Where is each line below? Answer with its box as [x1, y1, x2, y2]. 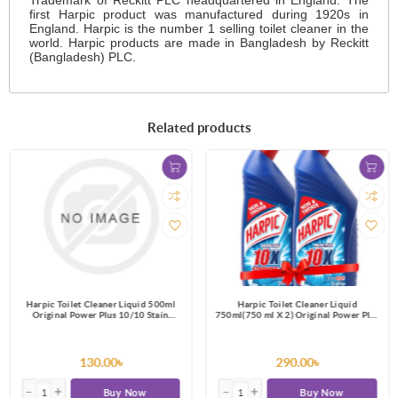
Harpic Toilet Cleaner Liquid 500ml [26, 299, 176, 310]
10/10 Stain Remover [252, 321, 343, 331]
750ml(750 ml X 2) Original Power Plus [215, 310, 380, 321]
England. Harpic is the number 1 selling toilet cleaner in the [29, 20, 369, 36]
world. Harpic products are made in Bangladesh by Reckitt [29, 35, 369, 50]
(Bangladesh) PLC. [29, 49, 137, 64]
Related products [147, 119, 251, 135]
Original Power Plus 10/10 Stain [32, 310, 169, 321]
